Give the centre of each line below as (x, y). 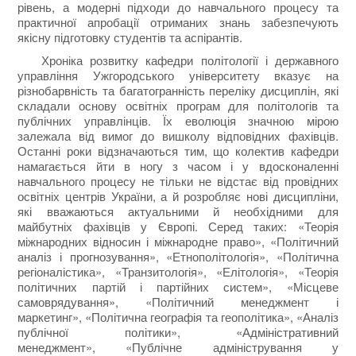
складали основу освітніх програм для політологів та (178, 105)
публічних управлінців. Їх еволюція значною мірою (178, 120)
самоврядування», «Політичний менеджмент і (178, 301)
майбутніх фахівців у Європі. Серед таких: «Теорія (178, 226)
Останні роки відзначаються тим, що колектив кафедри (178, 150)
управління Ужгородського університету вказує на (178, 75)
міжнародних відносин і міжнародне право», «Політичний (178, 241)
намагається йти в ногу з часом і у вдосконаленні (178, 165)
